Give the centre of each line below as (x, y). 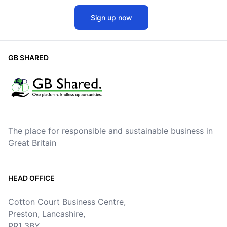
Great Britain (32, 143)
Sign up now (111, 18)
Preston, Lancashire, (47, 214)
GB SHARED (28, 57)
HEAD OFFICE (31, 178)
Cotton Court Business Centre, (67, 202)
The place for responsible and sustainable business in (110, 131)
